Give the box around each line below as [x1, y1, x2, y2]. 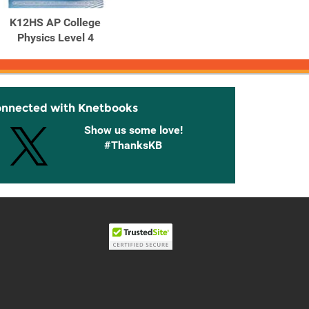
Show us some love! [83, 123, 183, 137]
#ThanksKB [104, 139, 162, 152]
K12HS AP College [10, 16, 101, 29]
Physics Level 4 [17, 31, 94, 44]
